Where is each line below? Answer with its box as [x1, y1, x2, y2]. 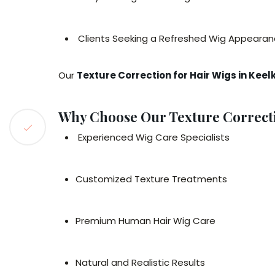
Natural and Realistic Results [76, 256, 205, 269]
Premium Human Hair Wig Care [76, 214, 215, 227]
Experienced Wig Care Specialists [76, 131, 232, 144]
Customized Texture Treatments [76, 172, 227, 185]
